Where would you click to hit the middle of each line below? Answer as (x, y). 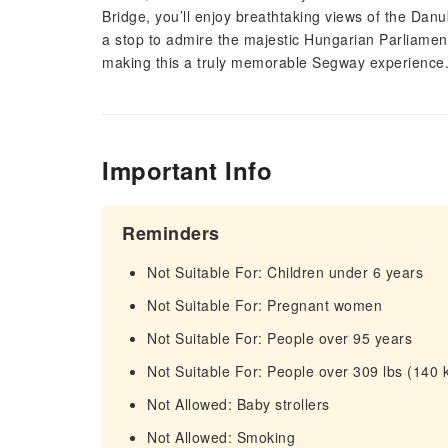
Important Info (187, 170)
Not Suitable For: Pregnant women (264, 305)
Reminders (171, 233)
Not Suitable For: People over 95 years (279, 338)
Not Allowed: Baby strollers (238, 404)
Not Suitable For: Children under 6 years (285, 272)
